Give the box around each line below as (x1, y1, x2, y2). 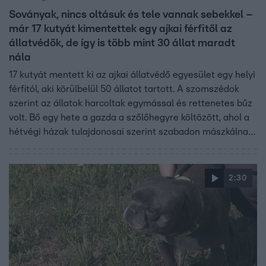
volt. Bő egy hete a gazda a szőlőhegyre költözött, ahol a (9, 113, 249, 123)
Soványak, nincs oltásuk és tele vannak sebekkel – (9, 9, 253, 21)
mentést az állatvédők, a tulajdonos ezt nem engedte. (9, 156, 241, 166)
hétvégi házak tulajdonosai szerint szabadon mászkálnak (9, 127, 253, 137)
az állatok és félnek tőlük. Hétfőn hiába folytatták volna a (9, 141, 252, 151)
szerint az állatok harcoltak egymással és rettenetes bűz (9, 99, 252, 109)
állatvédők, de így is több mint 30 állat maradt (9, 38, 235, 49)
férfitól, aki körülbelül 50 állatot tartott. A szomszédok (9, 84, 239, 94)
